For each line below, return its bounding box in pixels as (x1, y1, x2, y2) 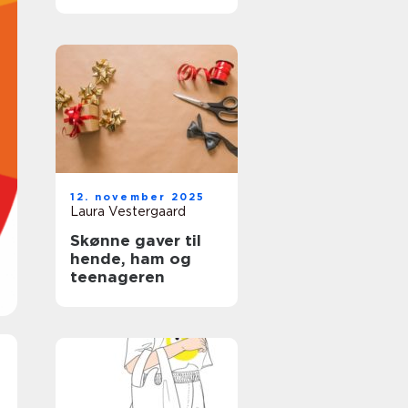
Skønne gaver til (70, 231, 201, 250)
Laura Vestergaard (70, 204, 186, 219)
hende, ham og (70, 250, 191, 268)
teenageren (70, 268, 165, 286)
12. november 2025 (70, 190, 206, 203)
